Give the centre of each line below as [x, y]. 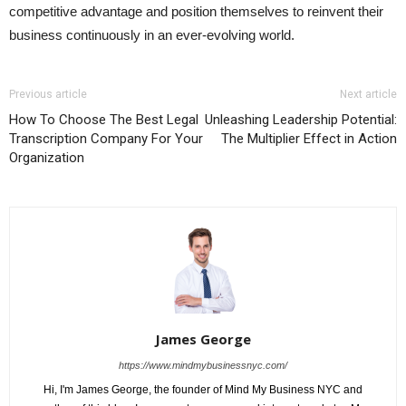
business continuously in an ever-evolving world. [152, 35]
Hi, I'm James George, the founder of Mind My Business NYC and [203, 390]
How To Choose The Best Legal [104, 120]
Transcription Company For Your [106, 139]
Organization [47, 158]
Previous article [48, 95]
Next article [368, 95]
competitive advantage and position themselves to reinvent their [196, 12]
